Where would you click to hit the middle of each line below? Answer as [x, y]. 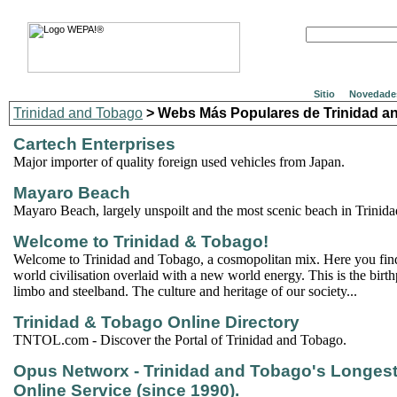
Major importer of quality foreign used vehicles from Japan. [179, 162]
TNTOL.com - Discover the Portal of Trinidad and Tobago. [180, 340]
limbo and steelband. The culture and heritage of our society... [185, 291]
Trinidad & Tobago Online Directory [156, 322]
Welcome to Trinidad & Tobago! [141, 241]
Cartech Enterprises [94, 144]
